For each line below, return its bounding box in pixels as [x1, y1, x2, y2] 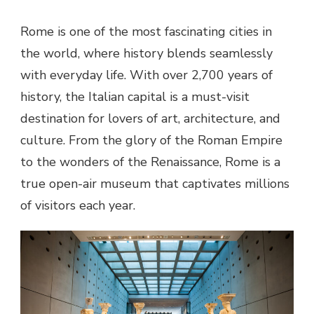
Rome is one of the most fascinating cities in [20, 22, 272, 40]
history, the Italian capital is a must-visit [20, 88, 250, 105]
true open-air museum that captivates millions [20, 175, 289, 192]
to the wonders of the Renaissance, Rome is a [20, 153, 280, 170]
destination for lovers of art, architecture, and [20, 109, 280, 127]
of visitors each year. [20, 196, 135, 214]
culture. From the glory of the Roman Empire [20, 131, 282, 149]
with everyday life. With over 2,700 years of [20, 66, 273, 83]
